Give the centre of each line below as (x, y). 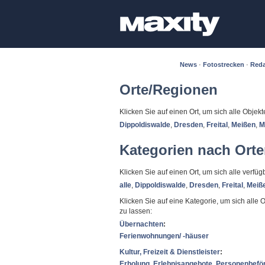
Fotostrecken (224, 64)
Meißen (243, 125)
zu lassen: (136, 211)
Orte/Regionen (169, 90)
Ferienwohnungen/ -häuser (164, 236)
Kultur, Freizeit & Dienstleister (170, 252)
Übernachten (141, 224)
